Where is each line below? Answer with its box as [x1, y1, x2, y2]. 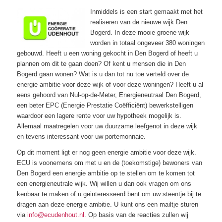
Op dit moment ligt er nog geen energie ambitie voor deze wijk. [16, 148, 196, 156]
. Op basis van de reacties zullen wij [84, 211, 188, 219]
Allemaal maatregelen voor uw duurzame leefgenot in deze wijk [16, 122, 197, 130]
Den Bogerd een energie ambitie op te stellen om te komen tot [16, 169, 195, 177]
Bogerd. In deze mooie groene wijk [90, 28, 189, 36]
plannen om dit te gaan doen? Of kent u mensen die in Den [16, 59, 186, 67]
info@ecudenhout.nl [27, 211, 84, 219]
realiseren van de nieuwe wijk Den [90, 18, 187, 26]
